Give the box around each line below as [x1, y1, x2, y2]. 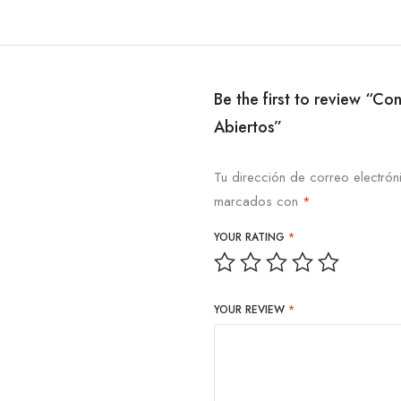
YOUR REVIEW [214, 301, 288, 318]
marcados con [214, 191, 303, 211]
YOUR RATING [214, 228, 288, 245]
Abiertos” [214, 115, 282, 139]
